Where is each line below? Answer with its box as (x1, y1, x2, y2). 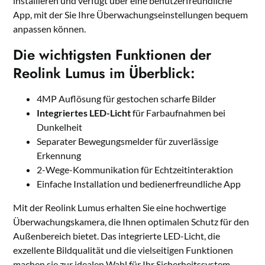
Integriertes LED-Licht (37, 106, 131, 118)
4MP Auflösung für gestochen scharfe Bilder (37, 92, 216, 104)
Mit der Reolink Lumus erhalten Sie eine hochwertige (13, 201, 227, 213)
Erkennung (37, 149, 82, 161)
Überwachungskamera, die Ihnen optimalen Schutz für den (13, 215, 250, 227)
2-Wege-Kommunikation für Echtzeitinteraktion (37, 163, 234, 175)
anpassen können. (13, 22, 86, 34)
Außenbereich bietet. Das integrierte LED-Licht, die (13, 230, 221, 241)
